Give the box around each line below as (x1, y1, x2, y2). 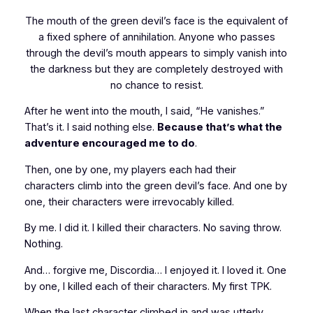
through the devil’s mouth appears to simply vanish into (26, 46, 287, 59)
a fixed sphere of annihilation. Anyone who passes (38, 30, 275, 43)
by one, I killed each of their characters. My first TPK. (24, 279, 272, 293)
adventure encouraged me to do (24, 137, 195, 150)
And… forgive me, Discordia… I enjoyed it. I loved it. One (24, 263, 286, 277)
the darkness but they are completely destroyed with (30, 62, 283, 75)
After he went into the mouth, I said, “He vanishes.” (24, 105, 265, 118)
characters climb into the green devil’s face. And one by (24, 179, 287, 192)
